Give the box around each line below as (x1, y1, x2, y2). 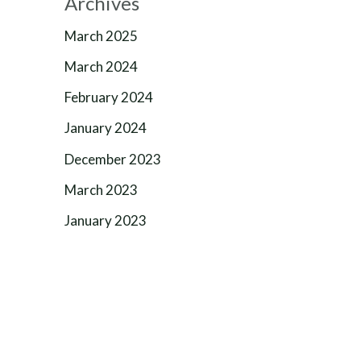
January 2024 (64, 119, 147, 137)
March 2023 (64, 180, 138, 198)
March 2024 (64, 57, 138, 75)
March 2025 (64, 27, 138, 44)
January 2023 (64, 212, 147, 229)
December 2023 (64, 150, 161, 168)
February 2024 (64, 89, 153, 106)
